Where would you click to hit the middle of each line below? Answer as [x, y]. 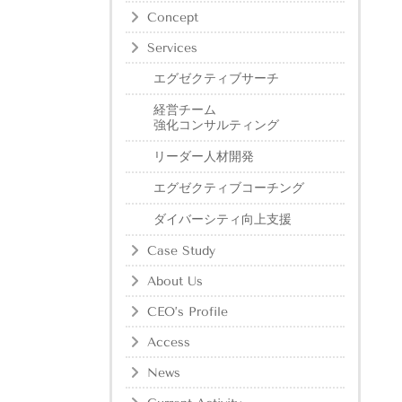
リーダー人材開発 [204, 157]
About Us [175, 282]
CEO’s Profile [188, 312]
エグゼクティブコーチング [229, 188]
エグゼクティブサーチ [216, 79]
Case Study [181, 251]
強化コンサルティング [216, 126]
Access [169, 343]
